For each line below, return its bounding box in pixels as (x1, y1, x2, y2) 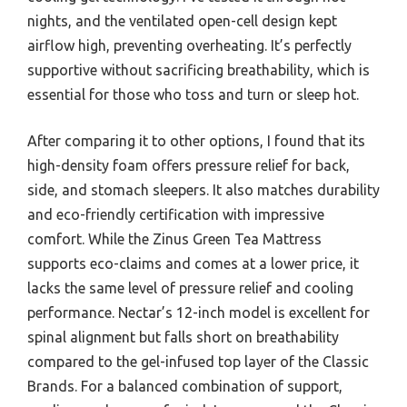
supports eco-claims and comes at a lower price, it (27, 254, 359, 272)
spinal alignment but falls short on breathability (27, 328, 339, 345)
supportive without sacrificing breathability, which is (27, 61, 370, 78)
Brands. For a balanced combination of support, (27, 377, 342, 394)
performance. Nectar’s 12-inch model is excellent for (27, 303, 370, 321)
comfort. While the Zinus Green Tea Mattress (27, 230, 322, 247)
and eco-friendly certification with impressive (27, 205, 324, 223)
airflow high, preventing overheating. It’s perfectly (27, 36, 352, 54)
